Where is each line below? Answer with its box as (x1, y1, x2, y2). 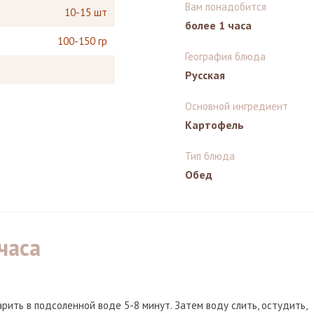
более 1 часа (185, 18, 252, 33)
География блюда (185, 50, 266, 64)
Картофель (185, 118, 244, 132)
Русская (185, 68, 225, 83)
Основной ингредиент (185, 100, 288, 114)
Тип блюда (185, 149, 235, 163)
